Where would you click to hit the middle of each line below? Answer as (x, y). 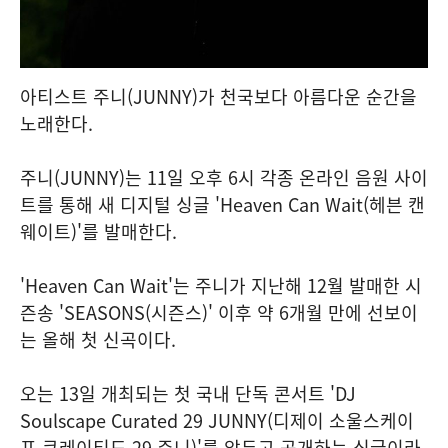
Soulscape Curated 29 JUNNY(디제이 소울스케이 (217, 420)
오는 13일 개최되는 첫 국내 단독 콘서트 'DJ (188, 393)
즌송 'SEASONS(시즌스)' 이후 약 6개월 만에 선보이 (219, 312)
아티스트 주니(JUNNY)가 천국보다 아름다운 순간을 (218, 96)
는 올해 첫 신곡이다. (98, 339)
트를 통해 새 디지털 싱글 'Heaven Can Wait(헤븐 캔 (222, 204)
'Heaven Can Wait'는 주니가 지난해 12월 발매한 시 (221, 285)
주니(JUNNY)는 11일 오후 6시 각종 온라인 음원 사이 (224, 177)
